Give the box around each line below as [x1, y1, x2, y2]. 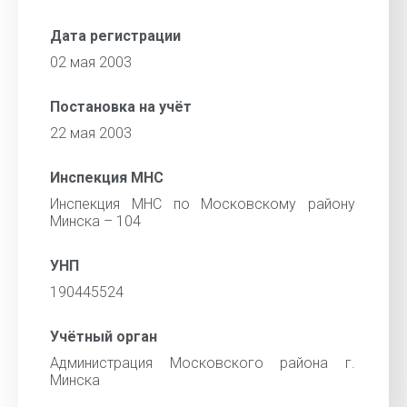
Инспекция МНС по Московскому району [50, 195, 355, 213]
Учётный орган [50, 328, 157, 345]
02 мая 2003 [50, 54, 132, 71]
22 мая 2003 [50, 124, 132, 142]
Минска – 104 [50, 213, 141, 230]
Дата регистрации [50, 27, 181, 45]
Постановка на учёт [50, 98, 192, 115]
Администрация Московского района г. [50, 354, 355, 372]
